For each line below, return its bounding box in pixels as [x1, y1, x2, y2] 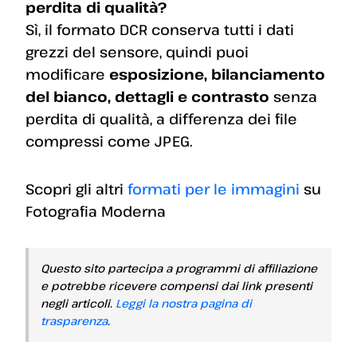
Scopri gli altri [25, 179, 127, 199]
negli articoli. [41, 296, 116, 312]
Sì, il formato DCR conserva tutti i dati [25, 20, 294, 40]
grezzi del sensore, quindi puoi [25, 42, 249, 62]
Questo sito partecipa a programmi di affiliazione [41, 261, 317, 277]
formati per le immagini [127, 179, 300, 199]
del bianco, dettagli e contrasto [25, 87, 269, 107]
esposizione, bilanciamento [109, 65, 325, 84]
